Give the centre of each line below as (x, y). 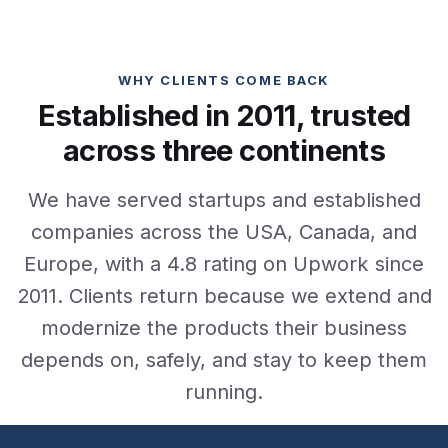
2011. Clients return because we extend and (224, 296)
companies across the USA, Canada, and (224, 232)
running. (224, 392)
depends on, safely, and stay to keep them (224, 360)
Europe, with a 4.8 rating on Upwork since (224, 264)
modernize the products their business (224, 328)
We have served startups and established (224, 200)
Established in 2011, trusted (224, 116)
